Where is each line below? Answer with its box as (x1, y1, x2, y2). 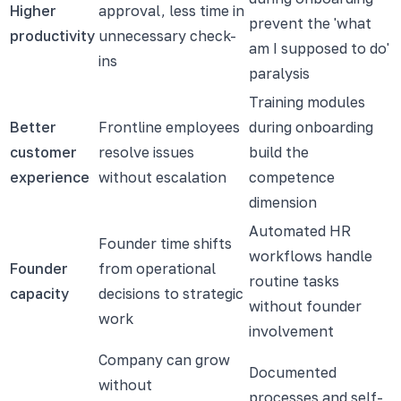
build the (249, 142, 309, 161)
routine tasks (249, 271, 339, 290)
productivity (10, 26, 95, 45)
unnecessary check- (98, 26, 236, 45)
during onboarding (249, 117, 373, 136)
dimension (249, 192, 317, 211)
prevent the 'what (249, 13, 371, 32)
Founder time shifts (98, 234, 232, 252)
